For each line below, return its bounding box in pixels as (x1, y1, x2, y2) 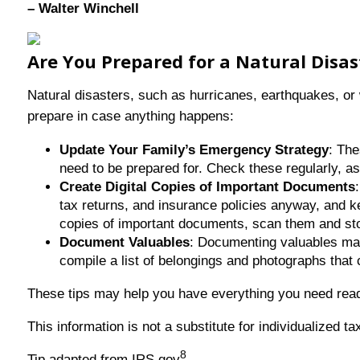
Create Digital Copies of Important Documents (59, 179, 355, 195)
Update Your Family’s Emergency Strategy (59, 142, 329, 158)
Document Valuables (59, 235, 190, 251)
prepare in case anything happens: (27, 108, 238, 125)
